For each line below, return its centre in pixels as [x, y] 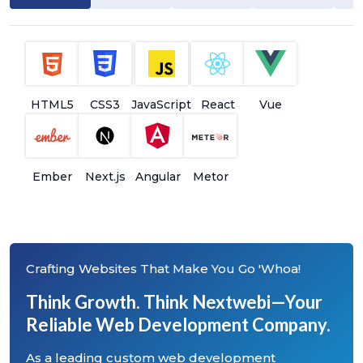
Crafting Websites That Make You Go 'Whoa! [163, 268]
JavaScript [161, 104]
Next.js [105, 176]
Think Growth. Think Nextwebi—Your [174, 301]
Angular [158, 176]
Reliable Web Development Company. [178, 324]
